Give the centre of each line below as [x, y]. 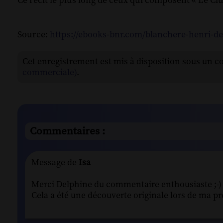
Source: [34, 35]
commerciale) [50, 73]
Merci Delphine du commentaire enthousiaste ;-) [126, 184]
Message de [54, 163]
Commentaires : [67, 131]
